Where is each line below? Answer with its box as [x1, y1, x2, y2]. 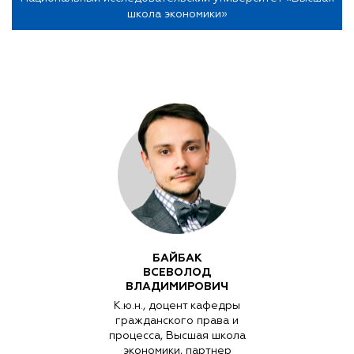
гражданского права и [115, 315, 239, 326]
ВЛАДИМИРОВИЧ [126, 280, 228, 293]
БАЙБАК [152, 251, 202, 265]
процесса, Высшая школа [108, 330, 246, 341]
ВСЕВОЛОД [143, 265, 211, 279]
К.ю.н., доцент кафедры [114, 300, 240, 311]
